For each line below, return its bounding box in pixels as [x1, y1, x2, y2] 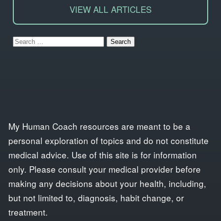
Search [12, 34, 40, 46]
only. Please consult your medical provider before [8, 163, 201, 176]
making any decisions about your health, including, [8, 177, 207, 190]
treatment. [8, 206, 48, 219]
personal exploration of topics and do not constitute [8, 134, 209, 147]
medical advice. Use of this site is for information [8, 148, 197, 161]
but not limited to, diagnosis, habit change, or [8, 191, 184, 204]
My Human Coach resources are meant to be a [8, 120, 191, 133]
